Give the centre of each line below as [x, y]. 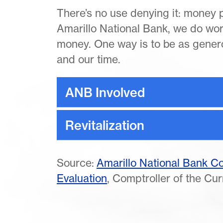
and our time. [89, 59]
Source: [77, 163]
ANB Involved [105, 92]
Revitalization [105, 125]
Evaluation [82, 178]
